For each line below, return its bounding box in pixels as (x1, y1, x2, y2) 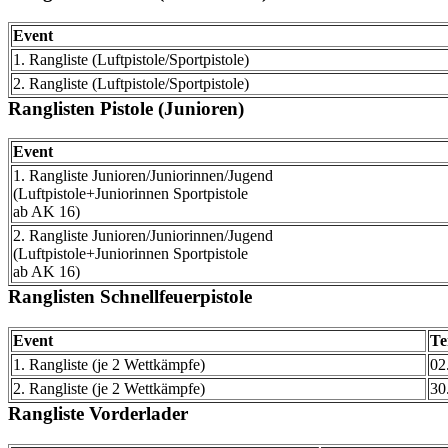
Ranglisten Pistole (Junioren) (8, 97, 244, 119)
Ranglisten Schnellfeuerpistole (8, 286, 252, 308)
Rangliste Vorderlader (8, 403, 188, 425)
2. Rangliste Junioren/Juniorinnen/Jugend (13, 227, 273, 245)
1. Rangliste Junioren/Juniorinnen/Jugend (13, 167, 273, 185)
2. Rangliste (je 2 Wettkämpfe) (13, 380, 205, 398)
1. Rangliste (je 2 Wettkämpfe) (13, 356, 205, 374)
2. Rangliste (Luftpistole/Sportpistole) (13, 74, 249, 92)
